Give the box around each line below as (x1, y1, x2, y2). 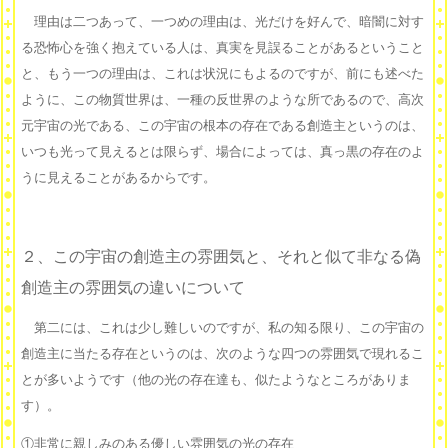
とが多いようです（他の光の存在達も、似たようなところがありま (21, 372, 411, 388)
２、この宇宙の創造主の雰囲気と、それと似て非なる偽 (21, 248, 421, 266)
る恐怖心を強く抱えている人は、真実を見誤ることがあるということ (21, 40, 424, 56)
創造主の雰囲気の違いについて (21, 279, 245, 297)
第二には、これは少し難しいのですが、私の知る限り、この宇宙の (21, 320, 424, 336)
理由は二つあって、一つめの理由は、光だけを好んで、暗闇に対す (21, 14, 424, 30)
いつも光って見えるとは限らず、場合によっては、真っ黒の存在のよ (21, 144, 424, 160)
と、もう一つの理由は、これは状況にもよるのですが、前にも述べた (21, 66, 424, 82)
